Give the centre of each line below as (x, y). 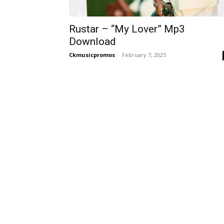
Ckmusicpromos (92, 55)
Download (92, 41)
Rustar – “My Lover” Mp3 (127, 29)
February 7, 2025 (144, 55)
